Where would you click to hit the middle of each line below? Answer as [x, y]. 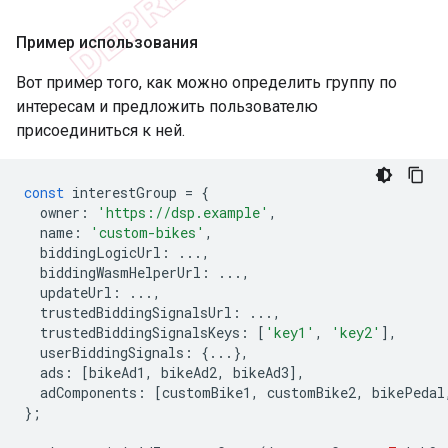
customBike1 [206, 392]
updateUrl [76, 292]
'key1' [290, 332]
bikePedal [408, 392]
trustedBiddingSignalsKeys [140, 332]
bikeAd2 [189, 372]
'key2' [356, 332]
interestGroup [124, 192]
